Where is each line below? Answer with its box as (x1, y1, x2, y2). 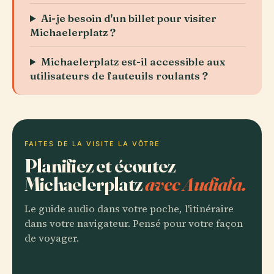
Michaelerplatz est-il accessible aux (41, 55, 226, 68)
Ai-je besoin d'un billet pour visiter (41, 12, 217, 24)
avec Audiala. (145, 172, 246, 196)
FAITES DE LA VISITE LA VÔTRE (24, 139, 161, 148)
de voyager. (24, 231, 79, 245)
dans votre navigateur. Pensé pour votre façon (24, 217, 243, 231)
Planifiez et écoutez (24, 154, 176, 177)
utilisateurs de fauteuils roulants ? (30, 69, 208, 82)
